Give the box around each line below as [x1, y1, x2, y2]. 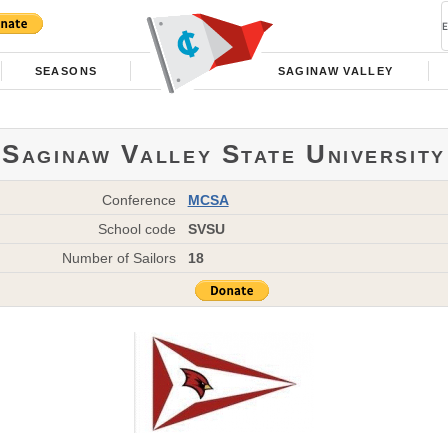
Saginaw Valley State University [2, 139, 446, 168]
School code [98, 220, 176, 237]
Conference [102, 191, 176, 208]
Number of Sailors [62, 249, 176, 266]
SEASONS [34, 65, 98, 77]
